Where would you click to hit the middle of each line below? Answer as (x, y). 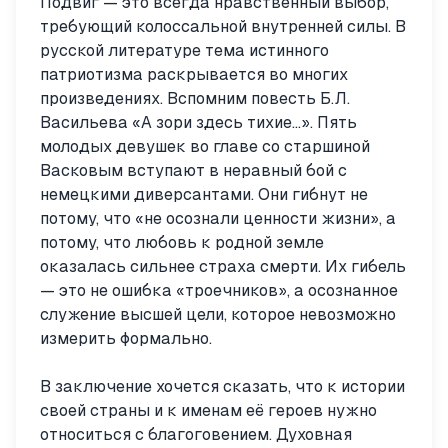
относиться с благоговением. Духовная (196, 434)
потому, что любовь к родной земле (182, 242)
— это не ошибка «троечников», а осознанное (219, 290)
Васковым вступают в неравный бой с (193, 170)
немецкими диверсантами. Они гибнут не (204, 194)
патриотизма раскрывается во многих (194, 74)
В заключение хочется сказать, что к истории (222, 386)
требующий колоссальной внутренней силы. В (223, 26)
